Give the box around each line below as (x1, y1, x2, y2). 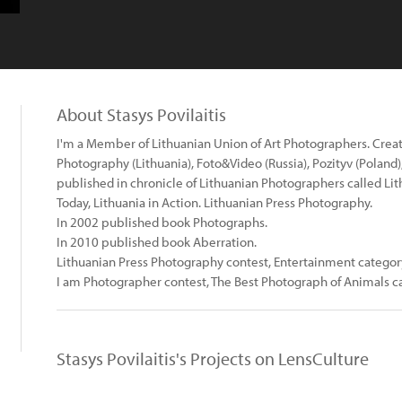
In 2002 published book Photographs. (57, 214, 267, 231)
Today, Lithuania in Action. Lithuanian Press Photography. (57, 194, 372, 211)
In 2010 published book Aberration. (57, 233, 257, 250)
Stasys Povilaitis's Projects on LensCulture (57, 347, 369, 370)
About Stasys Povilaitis (57, 103, 226, 126)
